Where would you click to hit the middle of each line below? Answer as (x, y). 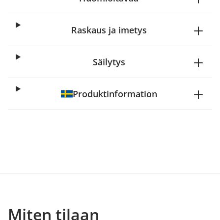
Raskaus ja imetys (109, 30)
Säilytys (109, 62)
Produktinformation (115, 94)
